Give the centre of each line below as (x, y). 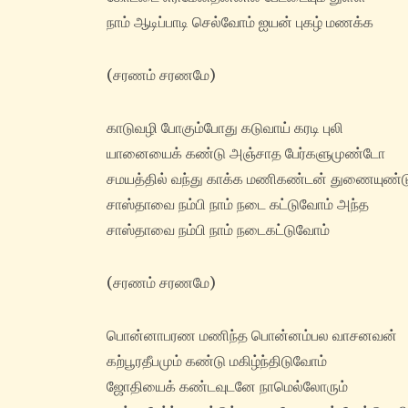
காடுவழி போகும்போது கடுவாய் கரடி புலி (225, 128)
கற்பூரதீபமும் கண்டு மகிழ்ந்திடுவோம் (217, 361)
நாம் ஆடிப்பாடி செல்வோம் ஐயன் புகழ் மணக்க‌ (240, 22)
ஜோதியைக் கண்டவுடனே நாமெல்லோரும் (227, 387)
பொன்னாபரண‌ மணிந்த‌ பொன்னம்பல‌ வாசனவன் (252, 336)
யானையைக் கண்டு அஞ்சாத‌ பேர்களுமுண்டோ (246, 153)
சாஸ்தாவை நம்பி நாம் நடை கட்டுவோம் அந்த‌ (238, 204)
